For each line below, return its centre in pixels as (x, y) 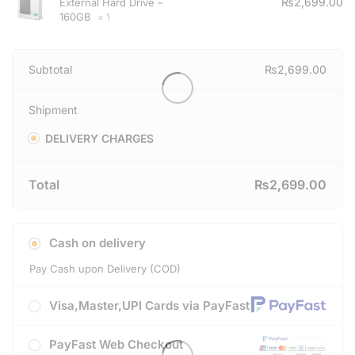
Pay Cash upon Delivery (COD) (105, 269)
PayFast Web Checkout (115, 345)
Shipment (53, 109)
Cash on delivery (96, 243)
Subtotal (50, 69)
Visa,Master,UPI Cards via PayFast (148, 306)
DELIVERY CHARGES (99, 138)
